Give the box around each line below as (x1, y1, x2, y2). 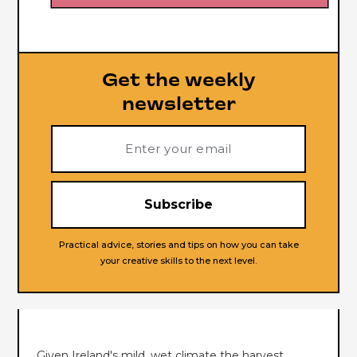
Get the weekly (101, 70, 256, 92)
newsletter (121, 94, 236, 116)
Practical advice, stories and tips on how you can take (58, 238, 299, 250)
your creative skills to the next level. (100, 254, 257, 266)
